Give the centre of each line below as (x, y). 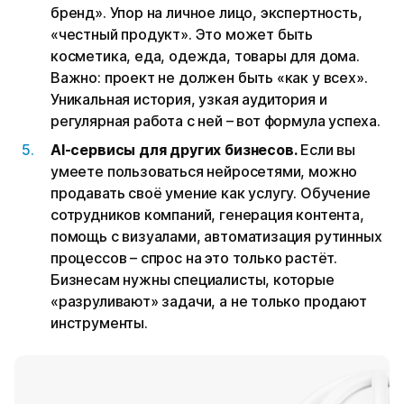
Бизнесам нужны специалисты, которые (193, 280)
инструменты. (99, 323)
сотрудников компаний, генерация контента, (207, 215)
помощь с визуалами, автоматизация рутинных (216, 237)
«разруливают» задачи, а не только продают (209, 302)
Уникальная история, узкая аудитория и (189, 100)
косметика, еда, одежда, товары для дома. (205, 56)
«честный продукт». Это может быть (182, 35)
